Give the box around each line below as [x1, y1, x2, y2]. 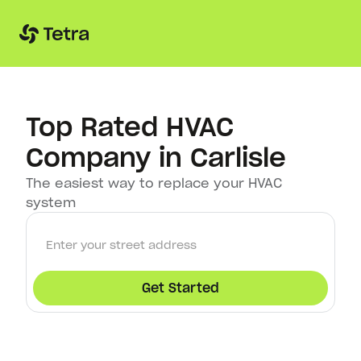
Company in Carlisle [26, 141, 286, 174]
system [26, 194, 76, 210]
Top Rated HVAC [26, 110, 234, 143]
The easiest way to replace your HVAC [26, 175, 282, 191]
